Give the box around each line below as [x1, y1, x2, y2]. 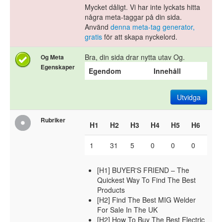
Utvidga [177, 92, 201, 103]
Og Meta [41, 53, 64, 62]
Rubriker [41, 115, 65, 125]
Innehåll [154, 66, 181, 76]
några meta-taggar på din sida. [85, 12, 182, 22]
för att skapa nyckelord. [102, 32, 177, 42]
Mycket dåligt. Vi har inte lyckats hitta [85, 2, 200, 12]
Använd [85, 22, 111, 32]
